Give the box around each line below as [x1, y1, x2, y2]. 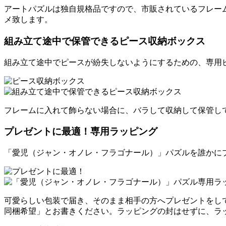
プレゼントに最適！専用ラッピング [4, 126, 157, 137]
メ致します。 [4, 15, 52, 24]
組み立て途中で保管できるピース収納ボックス [4, 35, 205, 46]
